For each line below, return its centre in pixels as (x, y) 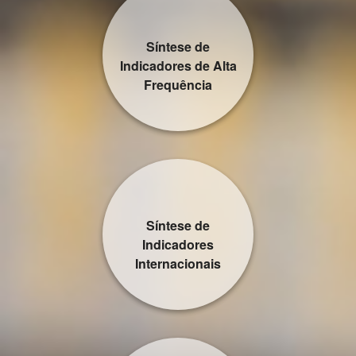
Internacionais (178, 263)
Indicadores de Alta (178, 66)
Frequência (178, 85)
